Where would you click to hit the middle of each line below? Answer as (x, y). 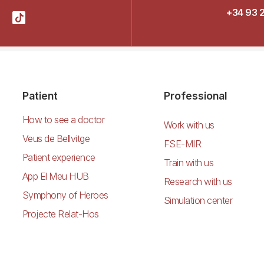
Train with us (189, 162)
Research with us (198, 181)
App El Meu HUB (55, 176)
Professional (195, 95)
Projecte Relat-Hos (60, 214)
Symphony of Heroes (65, 195)
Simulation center (198, 200)
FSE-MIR (182, 143)
